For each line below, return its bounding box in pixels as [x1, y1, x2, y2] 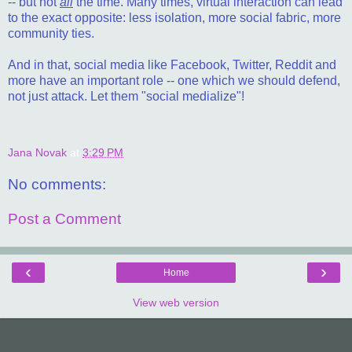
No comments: [8, 176, 106, 193]
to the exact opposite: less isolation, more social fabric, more [8, 10, 341, 24]
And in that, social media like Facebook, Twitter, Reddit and [8, 57, 336, 71]
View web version [133, 296, 219, 310]
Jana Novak [8, 145, 67, 159]
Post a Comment [8, 211, 121, 228]
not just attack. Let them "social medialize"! [8, 89, 244, 103]
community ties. [8, 26, 94, 40]
